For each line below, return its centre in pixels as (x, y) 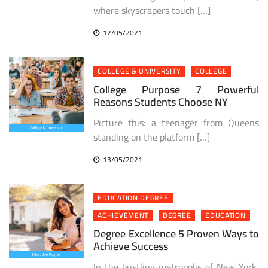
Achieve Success (131, 246)
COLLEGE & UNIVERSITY (139, 71)
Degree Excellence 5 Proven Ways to (176, 233)
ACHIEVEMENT (123, 215)
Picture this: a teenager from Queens (176, 122)
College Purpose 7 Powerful (176, 89)
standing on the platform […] (152, 137)
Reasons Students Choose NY (161, 102)
